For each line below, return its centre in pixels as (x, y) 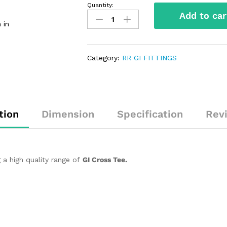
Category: (105, 58)
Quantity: (101, 5)
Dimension (68, 114)
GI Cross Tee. (105, 160)
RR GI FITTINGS (150, 58)
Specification (150, 114)
